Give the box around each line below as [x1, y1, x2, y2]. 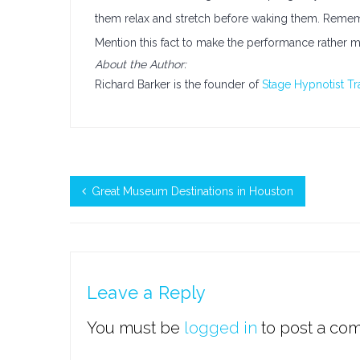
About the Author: [95, 58, 186, 71]
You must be [87, 318, 184, 337]
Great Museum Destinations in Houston [92, 185, 293, 198]
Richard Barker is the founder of [95, 78, 262, 91]
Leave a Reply [87, 282, 207, 303]
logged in [184, 318, 257, 337]
